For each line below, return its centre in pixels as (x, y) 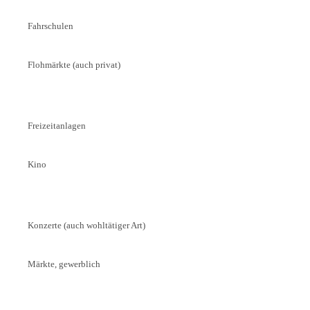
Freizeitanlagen (56, 125)
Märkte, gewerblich (64, 264)
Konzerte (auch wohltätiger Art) (86, 225)
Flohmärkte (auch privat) (74, 64)
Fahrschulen (50, 26)
